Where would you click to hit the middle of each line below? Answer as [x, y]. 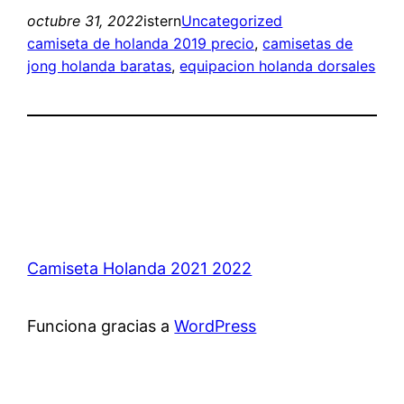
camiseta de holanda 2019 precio [141, 43]
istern [163, 20]
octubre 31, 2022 [86, 20]
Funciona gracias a [101, 326]
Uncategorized [232, 20]
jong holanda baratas [100, 65]
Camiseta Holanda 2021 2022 [140, 268]
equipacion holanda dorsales [278, 65]
